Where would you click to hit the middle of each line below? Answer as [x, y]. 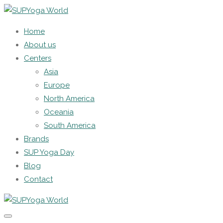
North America [69, 99]
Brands [36, 139]
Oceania [59, 112]
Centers [38, 58]
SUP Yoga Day [49, 152]
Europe [57, 85]
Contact [38, 179]
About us [40, 45]
